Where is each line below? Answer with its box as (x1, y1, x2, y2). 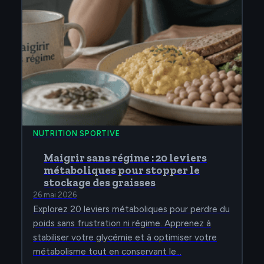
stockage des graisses (44, 176, 156, 190)
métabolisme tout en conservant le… (33, 246, 181, 258)
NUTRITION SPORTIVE (33, 129, 120, 138)
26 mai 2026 (33, 190, 77, 200)
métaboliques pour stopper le (44, 164, 200, 177)
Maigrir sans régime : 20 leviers (44, 151, 207, 165)
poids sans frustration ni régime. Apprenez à (33, 218, 211, 229)
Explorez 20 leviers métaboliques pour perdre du (33, 204, 230, 215)
